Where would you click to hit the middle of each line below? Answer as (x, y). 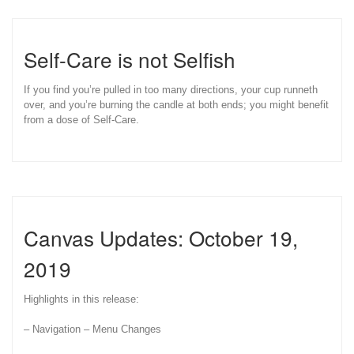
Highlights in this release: (81, 299)
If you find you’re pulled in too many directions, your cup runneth (171, 90)
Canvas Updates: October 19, (161, 237)
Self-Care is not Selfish (130, 59)
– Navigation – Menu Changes (92, 329)
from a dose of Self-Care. (81, 120)
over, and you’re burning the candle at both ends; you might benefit (176, 105)
